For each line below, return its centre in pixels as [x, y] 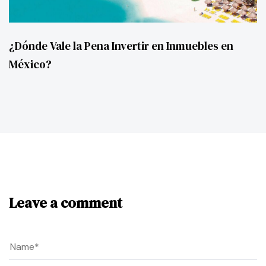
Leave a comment [66, 203]
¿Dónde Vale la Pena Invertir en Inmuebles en [121, 46]
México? [30, 64]
